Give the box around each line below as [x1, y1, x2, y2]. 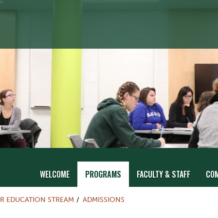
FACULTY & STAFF [137, 168, 190, 180]
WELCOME [40, 168, 70, 180]
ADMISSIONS [83, 195, 125, 204]
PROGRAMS [85, 168, 121, 180]
